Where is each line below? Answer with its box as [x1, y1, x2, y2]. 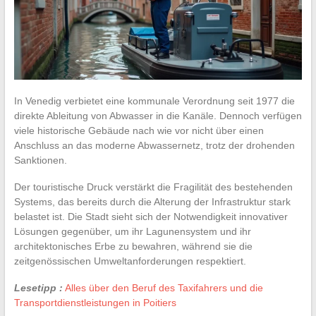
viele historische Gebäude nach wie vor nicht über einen [13, 124, 264, 136]
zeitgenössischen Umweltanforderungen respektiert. [13, 255, 246, 267]
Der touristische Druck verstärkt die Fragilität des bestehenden [13, 181, 293, 193]
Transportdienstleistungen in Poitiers [13, 296, 176, 308]
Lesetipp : [13, 281, 63, 293]
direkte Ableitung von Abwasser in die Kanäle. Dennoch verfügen [13, 109, 302, 121]
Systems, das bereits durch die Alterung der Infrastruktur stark [13, 195, 291, 207]
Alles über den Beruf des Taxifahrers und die [64, 281, 263, 293]
